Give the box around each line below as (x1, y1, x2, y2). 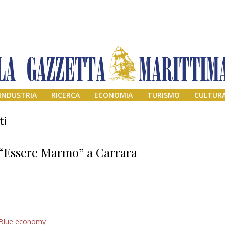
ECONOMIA (94, 90, 133, 100)
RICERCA (51, 90, 80, 100)
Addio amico (152, 208, 211, 222)
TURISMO (147, 90, 180, 100)
